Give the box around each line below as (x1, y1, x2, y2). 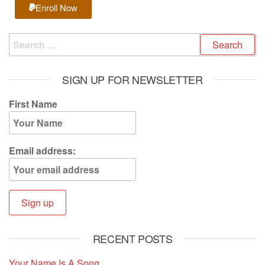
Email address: (9, 144, 76, 158)
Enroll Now (35, 1, 77, 14)
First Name (9, 97, 57, 111)
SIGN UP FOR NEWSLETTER (62, 72, 203, 88)
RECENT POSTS (92, 231, 173, 247)
